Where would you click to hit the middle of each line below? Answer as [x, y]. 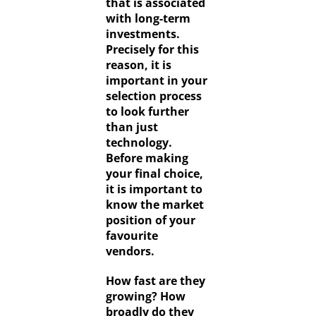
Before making [147, 158]
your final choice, [154, 174]
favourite [132, 236]
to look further [147, 112]
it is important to [154, 189]
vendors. [131, 251]
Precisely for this [152, 50]
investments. [142, 34]
